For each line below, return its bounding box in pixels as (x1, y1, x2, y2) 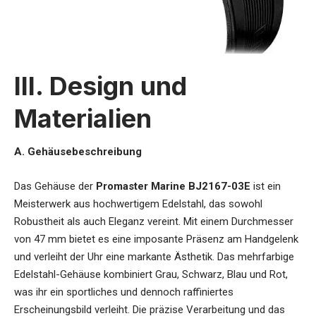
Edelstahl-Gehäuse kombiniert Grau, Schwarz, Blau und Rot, (14, 267, 288, 281)
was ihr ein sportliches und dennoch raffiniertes (14, 285, 233, 298)
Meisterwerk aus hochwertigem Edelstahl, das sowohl (14, 197, 262, 210)
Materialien (14, 103, 152, 135)
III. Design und (14, 71, 187, 102)
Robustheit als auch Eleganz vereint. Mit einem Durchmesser (14, 214, 293, 228)
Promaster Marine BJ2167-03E (96, 179, 250, 193)
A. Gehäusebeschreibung (14, 145, 142, 158)
